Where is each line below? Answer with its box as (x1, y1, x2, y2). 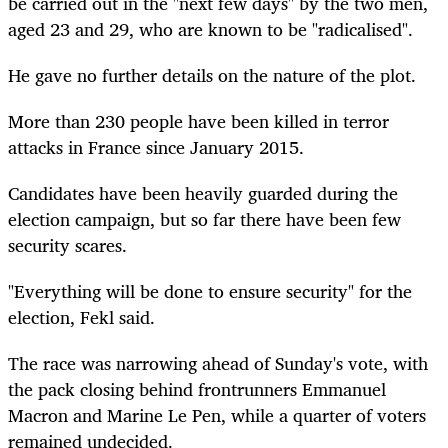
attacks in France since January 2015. (8, 131, 309, 162)
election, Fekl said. (8, 302, 155, 333)
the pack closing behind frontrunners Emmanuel (8, 374, 386, 405)
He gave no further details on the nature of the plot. (8, 59, 416, 90)
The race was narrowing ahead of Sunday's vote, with (8, 348, 428, 379)
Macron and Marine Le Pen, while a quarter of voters (8, 400, 426, 431)
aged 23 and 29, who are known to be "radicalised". (8, 13, 413, 44)
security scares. (8, 230, 127, 261)
